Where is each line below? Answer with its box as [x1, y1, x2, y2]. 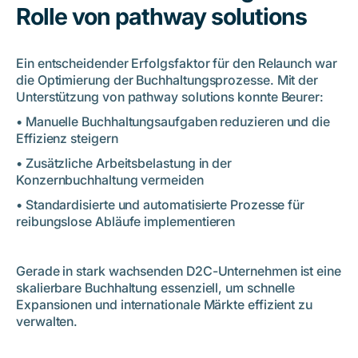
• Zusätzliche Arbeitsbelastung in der [16, 154, 233, 171]
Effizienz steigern [16, 129, 118, 146]
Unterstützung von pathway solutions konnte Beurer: [16, 88, 324, 105]
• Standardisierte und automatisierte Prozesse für [16, 196, 305, 213]
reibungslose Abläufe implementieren [16, 213, 236, 229]
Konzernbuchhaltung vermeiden [16, 171, 204, 188]
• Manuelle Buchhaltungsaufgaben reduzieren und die [16, 113, 331, 129]
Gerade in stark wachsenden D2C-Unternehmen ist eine [16, 262, 341, 279]
